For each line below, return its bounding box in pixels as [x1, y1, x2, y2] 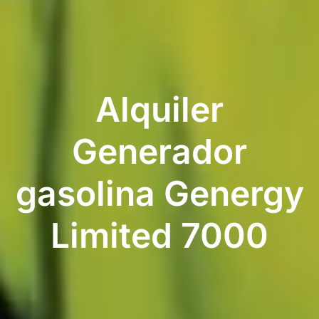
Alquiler [95, 88, 224, 130]
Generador [72, 130, 247, 172]
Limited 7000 [51, 214, 268, 256]
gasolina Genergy [15, 172, 304, 214]
